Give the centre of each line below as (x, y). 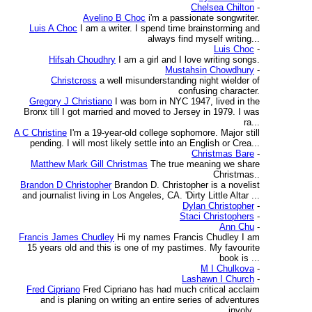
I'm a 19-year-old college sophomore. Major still (165, 133)
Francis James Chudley (67, 237)
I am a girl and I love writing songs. (189, 60)
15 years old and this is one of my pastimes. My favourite (143, 248)
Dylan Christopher (218, 206)
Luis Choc (234, 49)
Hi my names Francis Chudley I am (188, 237)
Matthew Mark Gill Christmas (89, 164)
